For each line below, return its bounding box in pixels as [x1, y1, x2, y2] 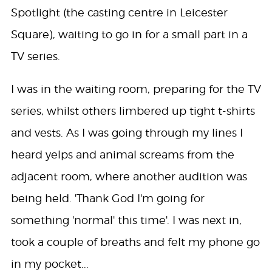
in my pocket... [10, 257, 89, 270]
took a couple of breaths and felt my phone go [10, 235, 260, 248]
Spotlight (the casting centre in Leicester [10, 5, 228, 19]
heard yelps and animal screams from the [10, 148, 234, 161]
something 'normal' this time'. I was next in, [10, 213, 242, 226]
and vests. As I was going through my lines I [10, 126, 243, 139]
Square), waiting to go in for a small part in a [10, 27, 248, 41]
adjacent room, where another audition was [10, 169, 247, 183]
